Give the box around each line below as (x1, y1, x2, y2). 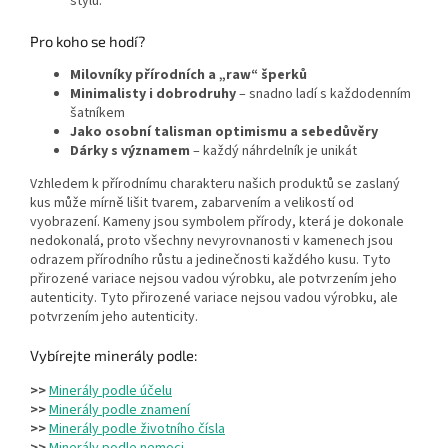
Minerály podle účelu (49, 381, 172, 402)
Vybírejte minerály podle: (30, 346, 197, 365)
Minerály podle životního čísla (49, 419, 225, 440)
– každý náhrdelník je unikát (193, 141, 357, 162)
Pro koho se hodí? (30, 31, 145, 50)
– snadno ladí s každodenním (239, 84, 411, 105)
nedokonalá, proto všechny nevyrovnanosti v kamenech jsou (30, 231, 393, 252)
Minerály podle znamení (49, 400, 190, 421)
